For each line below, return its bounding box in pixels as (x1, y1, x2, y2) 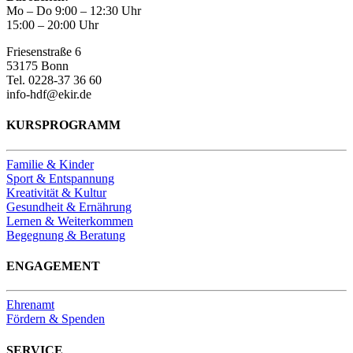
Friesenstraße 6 (6, 45, 81, 59)
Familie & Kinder (6, 157, 94, 171)
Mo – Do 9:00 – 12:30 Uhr (6, 4, 141, 18)
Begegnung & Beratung (6, 228, 125, 242)
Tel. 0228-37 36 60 (6, 73, 102, 87)
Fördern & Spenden (6, 312, 105, 326)
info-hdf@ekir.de (6, 87, 91, 102)
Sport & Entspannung (6, 171, 114, 185)
